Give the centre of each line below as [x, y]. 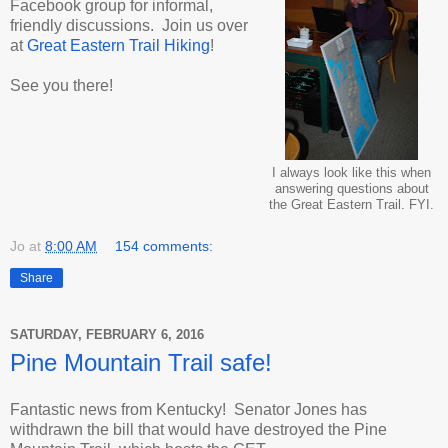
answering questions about [351, 188]
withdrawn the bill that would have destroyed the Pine [198, 430]
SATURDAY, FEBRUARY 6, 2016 [107, 335]
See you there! [61, 85]
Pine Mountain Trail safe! [141, 362]
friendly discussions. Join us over [129, 25]
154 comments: [164, 245]
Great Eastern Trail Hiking [118, 45]
